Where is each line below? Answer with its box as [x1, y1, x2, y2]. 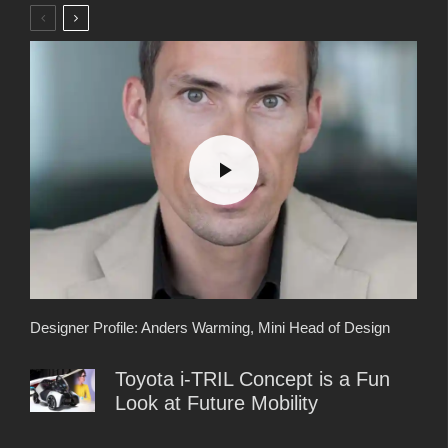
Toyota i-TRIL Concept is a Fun [115, 367, 390, 390]
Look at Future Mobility [115, 391, 318, 414]
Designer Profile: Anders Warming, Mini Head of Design [30, 318, 390, 336]
